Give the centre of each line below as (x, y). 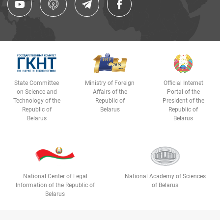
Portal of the (183, 92)
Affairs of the (110, 92)
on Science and (37, 92)
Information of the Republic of (55, 185)
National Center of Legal (55, 177)
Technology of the (37, 101)
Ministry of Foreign (110, 83)
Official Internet (183, 83)
